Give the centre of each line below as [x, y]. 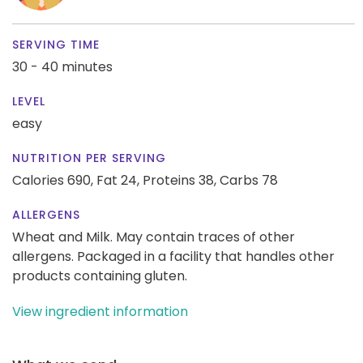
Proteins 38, [179, 180]
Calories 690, [54, 180]
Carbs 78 [249, 180]
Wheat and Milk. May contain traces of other [154, 237]
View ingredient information [100, 311]
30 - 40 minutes [62, 66]
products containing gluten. [100, 275]
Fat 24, [118, 180]
